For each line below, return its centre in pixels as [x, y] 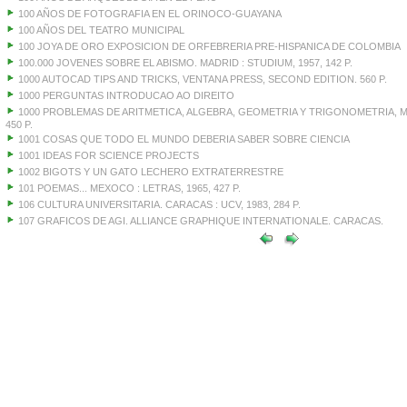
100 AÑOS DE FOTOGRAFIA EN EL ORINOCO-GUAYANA [149, 14]
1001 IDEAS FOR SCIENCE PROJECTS [108, 155]
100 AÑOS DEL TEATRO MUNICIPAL [101, 30]
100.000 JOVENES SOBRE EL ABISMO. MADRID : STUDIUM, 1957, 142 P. [185, 63]
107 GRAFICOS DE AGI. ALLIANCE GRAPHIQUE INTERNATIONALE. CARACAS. [200, 221]
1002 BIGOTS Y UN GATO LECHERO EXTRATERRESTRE [150, 172]
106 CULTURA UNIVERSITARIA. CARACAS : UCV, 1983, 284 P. [159, 204]
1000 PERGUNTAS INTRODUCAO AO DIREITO [126, 95]
